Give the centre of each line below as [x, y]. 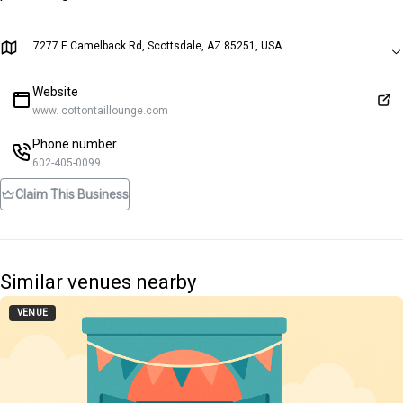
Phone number [75, 144]
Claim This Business [72, 194]
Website [55, 92]
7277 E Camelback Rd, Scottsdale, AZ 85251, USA [158, 46]
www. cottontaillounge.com [100, 111]
